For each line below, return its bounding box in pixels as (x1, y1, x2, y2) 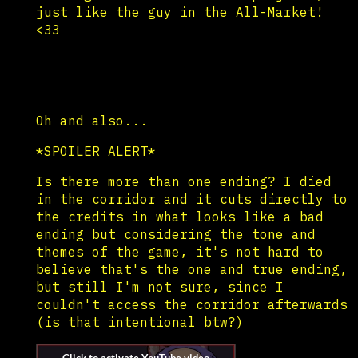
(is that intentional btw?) (36, 313, 244, 330)
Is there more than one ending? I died (36, 173, 332, 189)
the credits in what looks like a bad (36, 208, 324, 225)
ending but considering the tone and (36, 225, 316, 242)
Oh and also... (36, 112, 148, 129)
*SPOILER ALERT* (36, 142, 156, 159)
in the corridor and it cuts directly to (36, 190, 348, 207)
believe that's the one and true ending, (36, 261, 348, 277)
